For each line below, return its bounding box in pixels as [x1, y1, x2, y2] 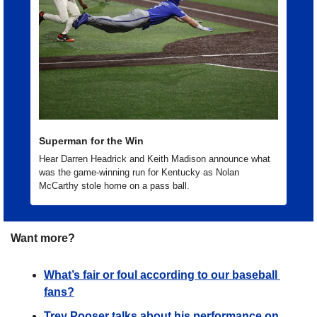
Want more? [11, 232, 75, 245]
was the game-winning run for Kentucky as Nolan [39, 167, 239, 178]
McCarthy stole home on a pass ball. [39, 180, 192, 192]
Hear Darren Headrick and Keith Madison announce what [39, 154, 270, 165]
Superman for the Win [39, 135, 144, 147]
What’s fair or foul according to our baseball [44, 269, 277, 282]
